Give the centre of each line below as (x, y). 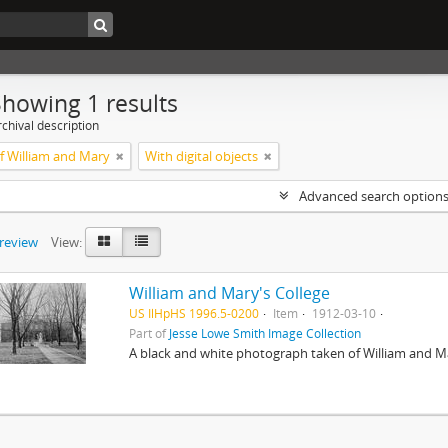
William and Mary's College (230, 293)
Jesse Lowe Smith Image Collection (265, 333)
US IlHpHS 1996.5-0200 (194, 313)
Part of (149, 333)
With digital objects (201, 156)
